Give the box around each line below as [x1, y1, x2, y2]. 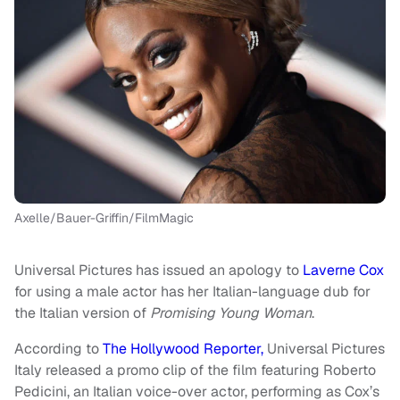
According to [14, 338, 103, 358]
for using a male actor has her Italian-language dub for [14, 281, 371, 301]
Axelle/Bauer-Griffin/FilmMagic [14, 209, 194, 226]
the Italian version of [14, 303, 150, 322]
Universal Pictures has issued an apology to [14, 260, 303, 279]
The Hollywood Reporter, [103, 338, 263, 358]
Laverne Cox [303, 260, 384, 279]
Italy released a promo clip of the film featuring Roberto [14, 360, 376, 379]
